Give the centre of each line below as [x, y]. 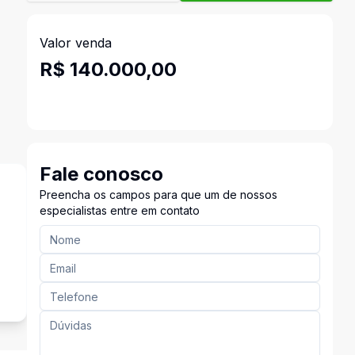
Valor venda [75, 43]
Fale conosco [101, 174]
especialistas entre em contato [119, 210]
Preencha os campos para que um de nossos [158, 195]
